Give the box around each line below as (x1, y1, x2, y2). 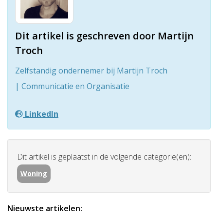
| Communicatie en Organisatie (15, 80, 129, 91)
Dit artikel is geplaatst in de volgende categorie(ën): (17, 151, 191, 162)
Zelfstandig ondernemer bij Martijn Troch (15, 65, 167, 76)
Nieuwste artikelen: (7, 202, 82, 214)
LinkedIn (23, 108, 58, 119)
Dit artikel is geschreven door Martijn (15, 29, 194, 42)
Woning (20, 168, 47, 178)
